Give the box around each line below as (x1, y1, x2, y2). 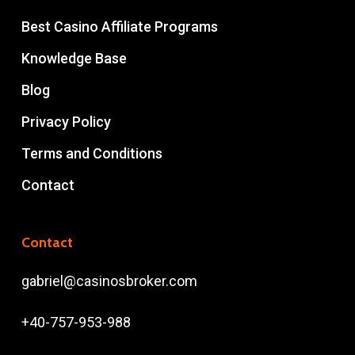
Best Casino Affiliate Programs (21, 18, 218, 36)
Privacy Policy (21, 113, 111, 131)
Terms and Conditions (21, 145, 162, 162)
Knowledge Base (21, 50, 127, 67)
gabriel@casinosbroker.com (21, 273, 197, 290)
